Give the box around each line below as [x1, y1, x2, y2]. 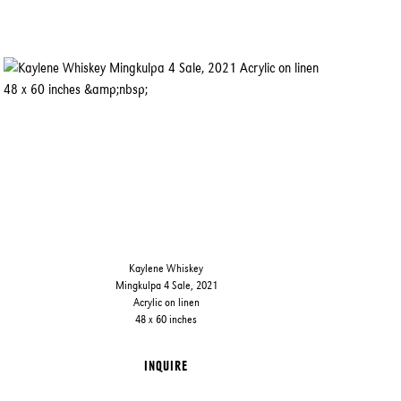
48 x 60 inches [135, 312, 198, 326]
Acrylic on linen [132, 295, 200, 309]
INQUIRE [144, 358, 189, 373]
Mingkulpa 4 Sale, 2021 [115, 278, 218, 292]
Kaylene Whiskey [129, 261, 204, 275]
